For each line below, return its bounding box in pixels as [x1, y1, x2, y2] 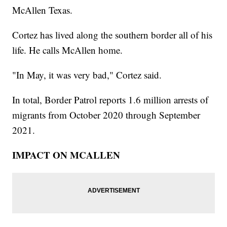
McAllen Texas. [12, 3, 73, 16]
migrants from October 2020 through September [12, 108, 201, 121]
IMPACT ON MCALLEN [12, 147, 121, 162]
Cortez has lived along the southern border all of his [12, 28, 213, 41]
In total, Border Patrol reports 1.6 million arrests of [12, 93, 209, 106]
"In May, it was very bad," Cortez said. [12, 68, 162, 81]
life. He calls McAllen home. [12, 43, 123, 56]
